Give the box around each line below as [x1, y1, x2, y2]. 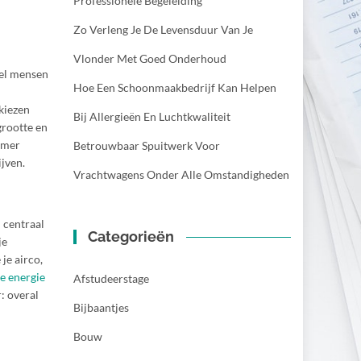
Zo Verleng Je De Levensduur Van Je [73, 23, 253, 36]
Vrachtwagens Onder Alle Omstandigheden [73, 168, 289, 181]
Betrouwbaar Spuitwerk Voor [73, 139, 220, 152]
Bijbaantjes [73, 301, 129, 314]
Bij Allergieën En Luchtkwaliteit [73, 110, 230, 123]
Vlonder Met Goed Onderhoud [73, 52, 226, 65]
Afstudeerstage [73, 272, 149, 285]
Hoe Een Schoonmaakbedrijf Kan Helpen [73, 81, 276, 94]
